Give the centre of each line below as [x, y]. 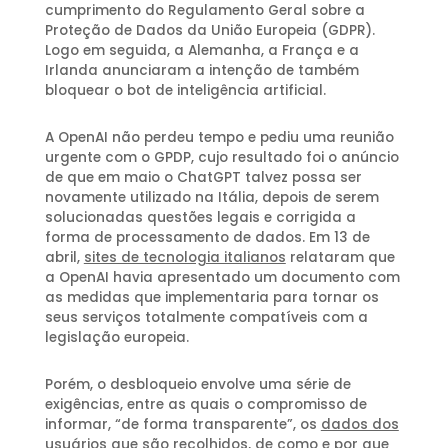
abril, [64, 258]
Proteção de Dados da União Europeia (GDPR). [209, 31]
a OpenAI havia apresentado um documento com [222, 278]
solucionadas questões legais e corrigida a [200, 218]
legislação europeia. [116, 338]
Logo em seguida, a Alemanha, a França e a [201, 51]
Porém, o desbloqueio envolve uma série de [197, 385]
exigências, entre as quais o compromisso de [205, 405]
